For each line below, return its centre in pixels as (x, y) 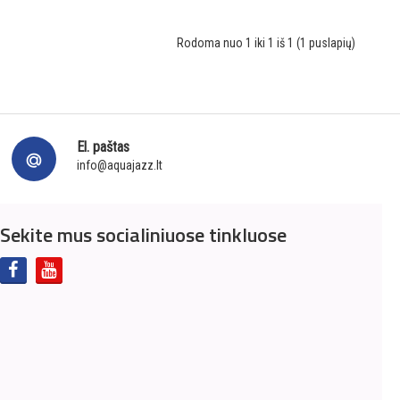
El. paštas (104, 147)
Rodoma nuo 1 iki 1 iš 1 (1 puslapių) (266, 43)
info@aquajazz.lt (120, 166)
